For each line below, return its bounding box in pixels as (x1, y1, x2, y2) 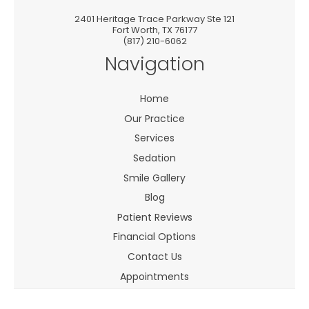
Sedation (133, 150, 176, 165)
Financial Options (113, 230, 196, 244)
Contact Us (127, 249, 182, 263)
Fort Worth (112, 23, 158, 37)
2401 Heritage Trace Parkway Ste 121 (74, 12, 235, 26)
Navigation (104, 50, 205, 78)
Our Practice (124, 111, 185, 126)
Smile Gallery (123, 170, 186, 185)
